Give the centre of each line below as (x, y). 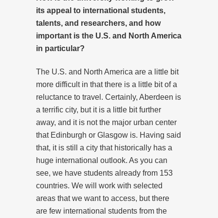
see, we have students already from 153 (104, 173)
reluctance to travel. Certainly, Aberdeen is (109, 97)
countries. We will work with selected (99, 185)
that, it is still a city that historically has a (104, 147)
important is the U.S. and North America (109, 36)
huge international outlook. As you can (102, 160)
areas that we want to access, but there (103, 198)
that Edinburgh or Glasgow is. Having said (109, 135)
